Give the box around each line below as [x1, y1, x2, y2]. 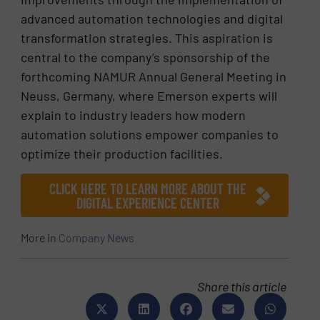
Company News [59, 231, 135, 245]
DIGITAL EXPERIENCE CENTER [76, 194, 219, 212]
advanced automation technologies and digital [21, 10, 284, 26]
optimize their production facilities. [21, 145, 226, 161]
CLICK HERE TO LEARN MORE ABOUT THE [49, 180, 246, 198]
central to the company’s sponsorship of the [21, 49, 271, 65]
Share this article [197, 279, 287, 295]
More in [21, 231, 59, 245]
